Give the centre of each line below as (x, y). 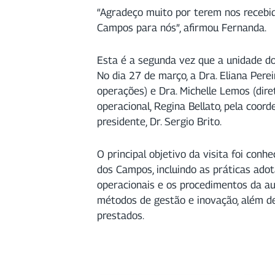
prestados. (121, 215)
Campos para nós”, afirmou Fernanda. (182, 28)
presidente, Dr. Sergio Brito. (159, 122)
